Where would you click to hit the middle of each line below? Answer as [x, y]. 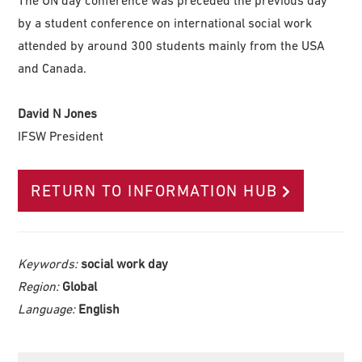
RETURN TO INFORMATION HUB [154, 190]
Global [80, 286]
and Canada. [53, 67]
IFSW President [61, 135]
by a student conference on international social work [165, 22]
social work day [125, 263]
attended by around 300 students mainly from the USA [172, 45]
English [99, 308]
